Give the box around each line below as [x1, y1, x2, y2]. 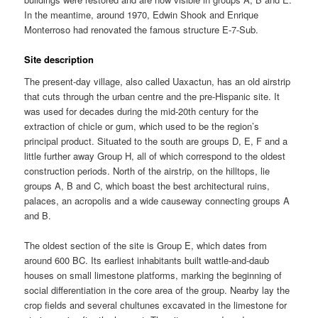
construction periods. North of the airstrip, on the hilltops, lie [24, 164, 270, 178]
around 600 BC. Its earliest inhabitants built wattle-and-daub [24, 253, 270, 268]
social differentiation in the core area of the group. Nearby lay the [24, 283, 290, 297]
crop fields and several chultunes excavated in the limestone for [24, 298, 287, 312]
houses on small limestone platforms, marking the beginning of [24, 268, 283, 283]
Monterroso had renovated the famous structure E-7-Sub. [24, 22, 259, 36]
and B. [24, 209, 52, 223]
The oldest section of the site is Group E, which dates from [24, 238, 268, 253]
